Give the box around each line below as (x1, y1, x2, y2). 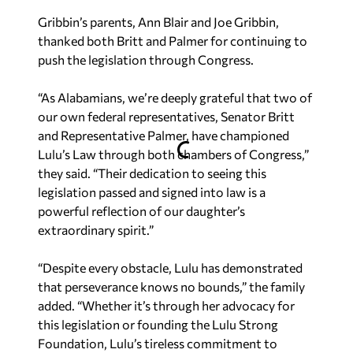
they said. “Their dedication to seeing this (38, 165, 266, 180)
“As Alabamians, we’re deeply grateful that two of (38, 89, 312, 105)
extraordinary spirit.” (38, 221, 154, 237)
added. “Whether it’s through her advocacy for (38, 297, 295, 313)
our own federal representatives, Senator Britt (38, 108, 295, 124)
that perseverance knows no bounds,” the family (38, 278, 305, 294)
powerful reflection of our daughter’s (38, 203, 245, 218)
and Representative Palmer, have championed (38, 127, 289, 143)
